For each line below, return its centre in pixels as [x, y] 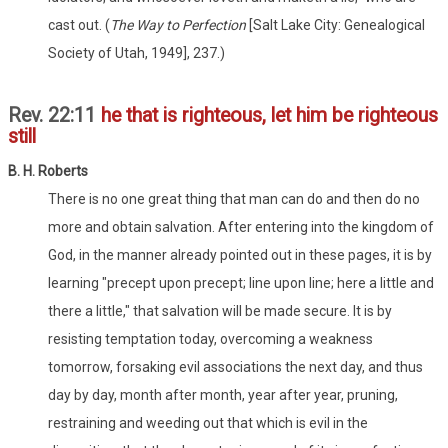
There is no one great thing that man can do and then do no [234, 199]
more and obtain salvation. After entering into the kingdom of [241, 227]
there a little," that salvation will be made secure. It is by [220, 311]
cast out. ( [79, 25]
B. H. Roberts [48, 171]
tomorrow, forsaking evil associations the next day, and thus [235, 367]
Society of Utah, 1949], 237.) [136, 53]
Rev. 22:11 [54, 116]
